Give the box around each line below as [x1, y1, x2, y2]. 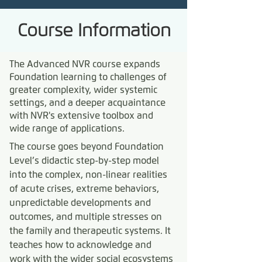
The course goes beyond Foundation [9, 141, 164, 152]
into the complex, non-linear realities [9, 169, 167, 180]
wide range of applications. [9, 123, 132, 134]
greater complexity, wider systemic [9, 84, 157, 95]
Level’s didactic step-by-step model [9, 155, 159, 166]
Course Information [18, 19, 171, 41]
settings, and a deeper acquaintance [9, 97, 166, 108]
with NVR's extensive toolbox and [9, 110, 153, 121]
